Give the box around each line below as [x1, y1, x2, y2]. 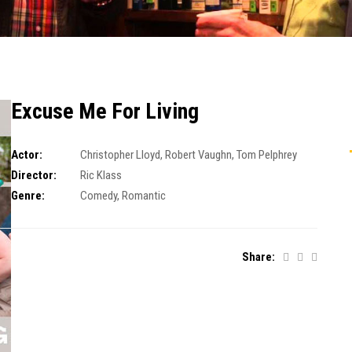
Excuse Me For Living [11, 98, 199, 124]
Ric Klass [79, 168, 122, 182]
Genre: [11, 189, 45, 203]
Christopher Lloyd [79, 148, 160, 162]
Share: [242, 250, 275, 264]
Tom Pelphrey [236, 148, 297, 162]
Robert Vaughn [164, 148, 232, 162]
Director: [11, 168, 57, 182]
